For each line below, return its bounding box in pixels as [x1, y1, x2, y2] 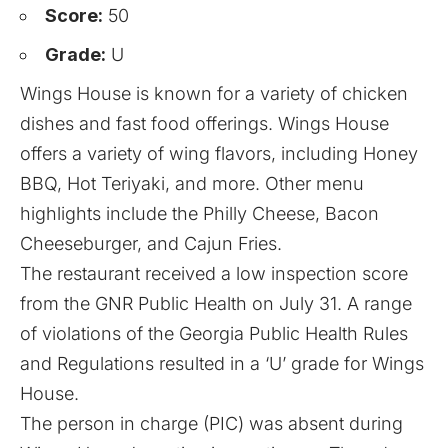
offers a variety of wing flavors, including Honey [20, 143, 418, 165]
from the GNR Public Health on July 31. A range [20, 293, 412, 315]
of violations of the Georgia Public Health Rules [20, 323, 408, 345]
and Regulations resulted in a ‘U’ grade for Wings [20, 353, 424, 375]
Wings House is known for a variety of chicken [20, 83, 408, 105]
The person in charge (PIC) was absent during [20, 413, 403, 435]
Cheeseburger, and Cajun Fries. [20, 233, 282, 255]
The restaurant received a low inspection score [20, 263, 408, 285]
